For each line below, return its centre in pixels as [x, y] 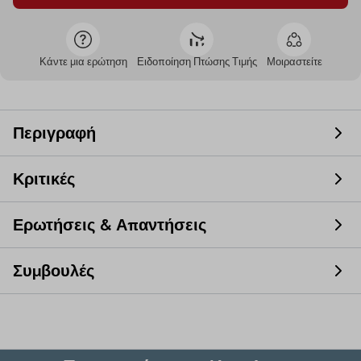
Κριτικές [44, 179]
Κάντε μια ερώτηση [83, 62]
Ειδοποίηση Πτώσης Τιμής [197, 62]
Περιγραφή [54, 133]
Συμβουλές [54, 271]
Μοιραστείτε [294, 62]
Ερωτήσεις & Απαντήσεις [110, 225]
